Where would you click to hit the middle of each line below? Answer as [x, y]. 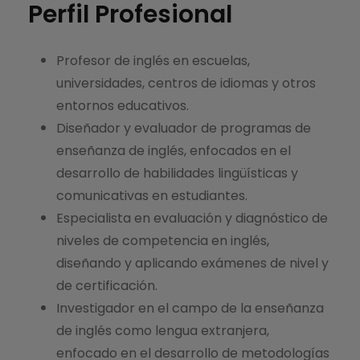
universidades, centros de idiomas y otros [186, 84]
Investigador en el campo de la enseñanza [190, 309]
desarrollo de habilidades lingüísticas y [177, 174]
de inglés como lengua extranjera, [163, 331]
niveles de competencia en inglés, [163, 241]
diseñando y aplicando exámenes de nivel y [192, 264]
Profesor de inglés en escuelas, [153, 61]
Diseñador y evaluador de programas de [184, 129]
